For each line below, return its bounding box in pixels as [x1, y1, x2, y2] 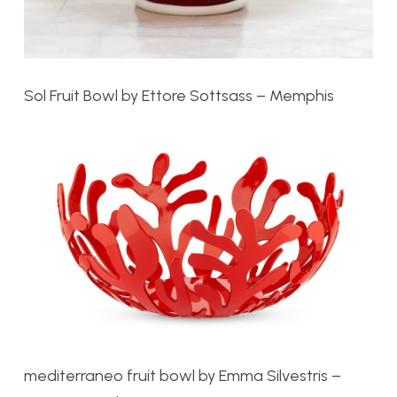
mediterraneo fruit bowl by [24, 366, 219, 386]
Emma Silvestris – [219, 366, 341, 386]
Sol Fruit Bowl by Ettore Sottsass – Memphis [24, 85, 334, 105]
